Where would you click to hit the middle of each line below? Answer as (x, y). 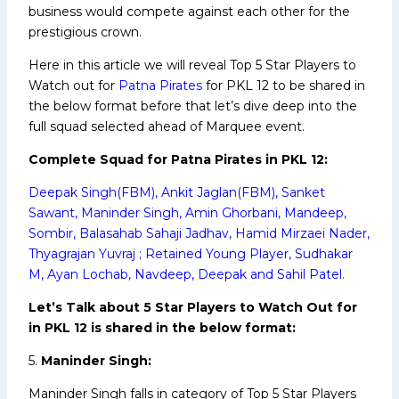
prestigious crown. (85, 32)
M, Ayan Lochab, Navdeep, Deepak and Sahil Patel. (187, 274)
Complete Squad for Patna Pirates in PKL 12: (178, 159)
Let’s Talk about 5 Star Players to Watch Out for (193, 307)
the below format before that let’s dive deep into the (193, 106)
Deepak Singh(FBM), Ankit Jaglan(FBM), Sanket (177, 192)
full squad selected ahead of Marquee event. (167, 126)
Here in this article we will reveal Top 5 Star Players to (192, 65)
